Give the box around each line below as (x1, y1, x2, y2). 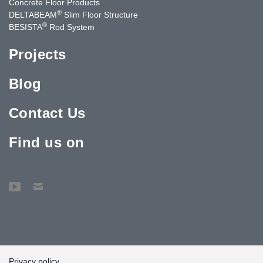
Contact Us (9, 104, 86, 121)
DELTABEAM (9, 9, 57, 19)
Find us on (9, 134, 85, 150)
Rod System (47, 22, 95, 32)
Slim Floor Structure (62, 9, 138, 19)
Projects (9, 46, 66, 62)
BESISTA (9, 22, 42, 32)
